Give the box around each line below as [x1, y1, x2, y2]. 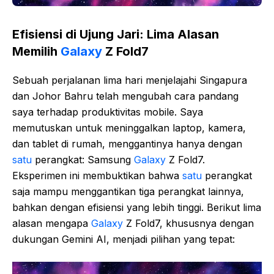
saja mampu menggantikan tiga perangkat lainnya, [12, 185, 244, 198]
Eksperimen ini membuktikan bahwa [12, 169, 182, 182]
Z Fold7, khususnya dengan [123, 217, 254, 230]
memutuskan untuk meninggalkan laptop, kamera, [12, 122, 246, 135]
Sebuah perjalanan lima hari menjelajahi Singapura [12, 74, 247, 87]
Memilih [12, 44, 61, 59]
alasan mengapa [12, 217, 91, 230]
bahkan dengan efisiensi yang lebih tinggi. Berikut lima [12, 201, 261, 214]
